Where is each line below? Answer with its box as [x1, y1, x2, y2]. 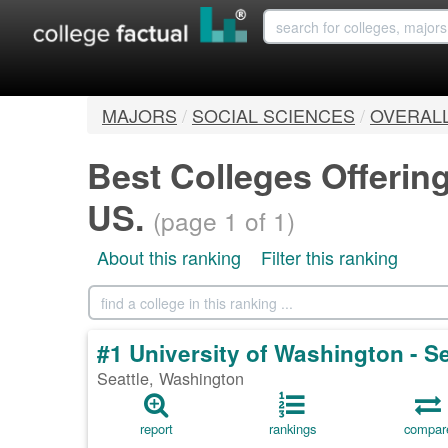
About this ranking [97, 244, 241, 271]
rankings [268, 419, 316, 439]
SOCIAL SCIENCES [192, 102, 355, 129]
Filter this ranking [261, 244, 398, 271]
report [139, 419, 173, 439]
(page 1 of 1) [153, 203, 295, 239]
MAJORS [102, 102, 177, 129]
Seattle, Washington [97, 366, 244, 391]
